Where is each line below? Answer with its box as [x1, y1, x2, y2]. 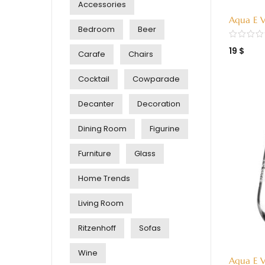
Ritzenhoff [78, 222, 116, 234]
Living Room [78, 198, 124, 209]
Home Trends [78, 173, 130, 184]
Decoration [137, 98, 180, 109]
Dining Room [78, 123, 127, 134]
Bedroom [78, 24, 115, 35]
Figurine [150, 123, 180, 134]
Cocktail [78, 73, 109, 85]
